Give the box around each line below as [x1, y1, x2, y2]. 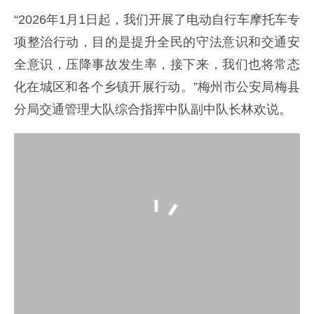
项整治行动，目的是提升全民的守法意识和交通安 [14, 34, 300, 49]
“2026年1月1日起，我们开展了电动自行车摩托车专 [14, 12, 300, 27]
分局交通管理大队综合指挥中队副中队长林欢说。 [14, 102, 292, 116]
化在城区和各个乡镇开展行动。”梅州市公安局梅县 [14, 79, 300, 94]
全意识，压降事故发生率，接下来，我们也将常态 [14, 57, 300, 71]
